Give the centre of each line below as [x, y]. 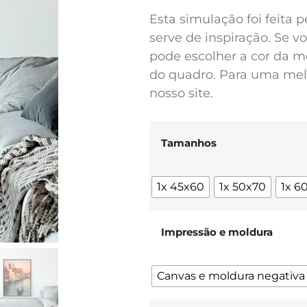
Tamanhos [188, 143]
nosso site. [181, 93]
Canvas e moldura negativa [231, 275]
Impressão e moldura [217, 232]
